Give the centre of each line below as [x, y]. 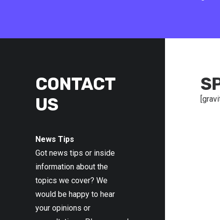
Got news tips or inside [75, 153]
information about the [72, 167]
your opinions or [63, 208]
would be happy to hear [75, 194]
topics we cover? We [71, 180]
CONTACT [75, 84]
